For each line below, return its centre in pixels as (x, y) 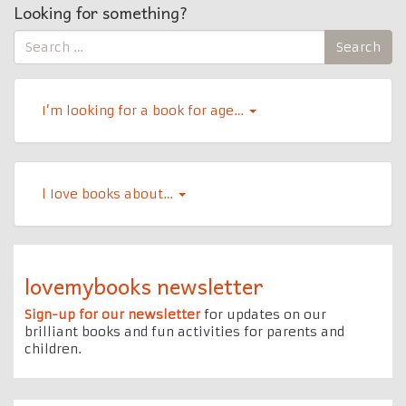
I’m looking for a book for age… (145, 110)
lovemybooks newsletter (144, 285)
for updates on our (263, 314)
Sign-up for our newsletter (112, 314)
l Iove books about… (109, 193)
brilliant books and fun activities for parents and (184, 331)
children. (53, 348)
